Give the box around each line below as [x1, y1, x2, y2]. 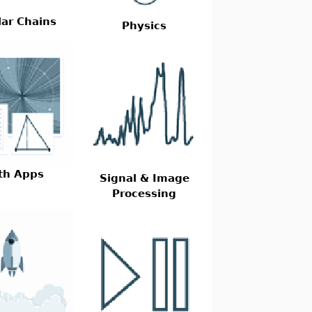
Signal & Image [99, 172, 189, 184]
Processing [112, 187, 177, 199]
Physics [122, 19, 167, 31]
